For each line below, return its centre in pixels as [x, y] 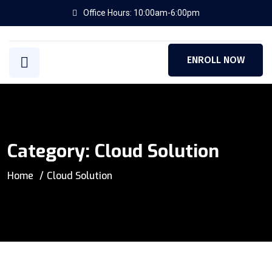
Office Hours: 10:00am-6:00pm [141, 13]
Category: [51, 151]
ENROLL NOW [216, 60]
